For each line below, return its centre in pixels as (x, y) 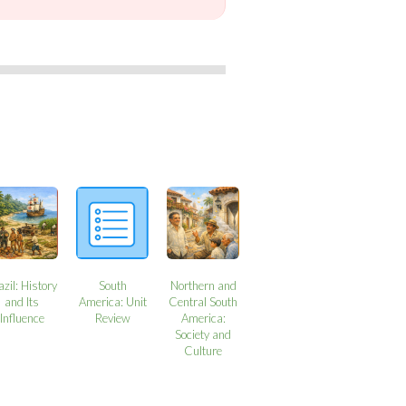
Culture (203, 350)
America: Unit (112, 301)
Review (112, 318)
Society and (203, 334)
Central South (203, 301)
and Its (22, 301)
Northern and (203, 285)
